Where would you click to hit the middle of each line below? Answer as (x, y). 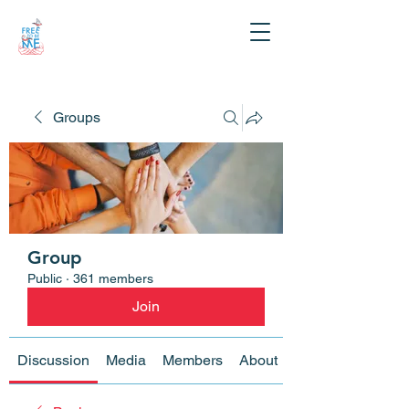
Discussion (53, 360)
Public (45, 278)
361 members (113, 278)
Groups (77, 117)
